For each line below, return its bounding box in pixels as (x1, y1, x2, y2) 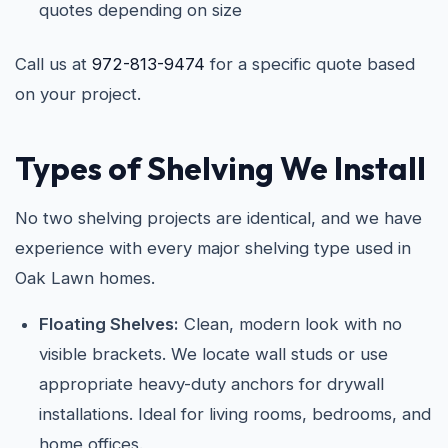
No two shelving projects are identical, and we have (15, 208, 422, 228)
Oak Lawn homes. (15, 268, 155, 288)
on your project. (15, 84, 141, 104)
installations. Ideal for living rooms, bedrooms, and (39, 404, 431, 424)
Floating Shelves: (39, 314, 179, 334)
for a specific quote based (205, 54, 415, 74)
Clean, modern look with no (179, 314, 402, 334)
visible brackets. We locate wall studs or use (39, 344, 388, 364)
